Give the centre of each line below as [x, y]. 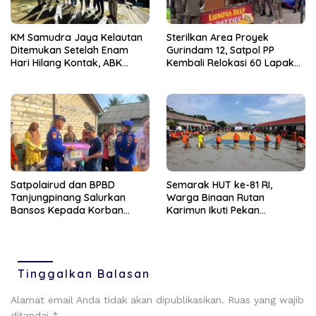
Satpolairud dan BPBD [63, 184]
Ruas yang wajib [266, 299]
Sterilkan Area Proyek [218, 37]
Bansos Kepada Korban [67, 210]
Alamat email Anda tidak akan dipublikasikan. [117, 299]
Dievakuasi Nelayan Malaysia [79, 75]
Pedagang [191, 75]
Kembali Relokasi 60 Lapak [230, 62]
